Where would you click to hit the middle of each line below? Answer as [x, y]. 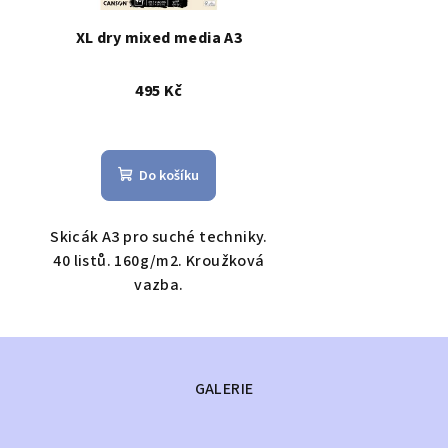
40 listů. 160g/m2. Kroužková [159, 260]
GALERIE [224, 388]
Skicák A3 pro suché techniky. [159, 236]
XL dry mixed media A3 [159, 37]
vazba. [159, 284]
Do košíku [169, 175]
